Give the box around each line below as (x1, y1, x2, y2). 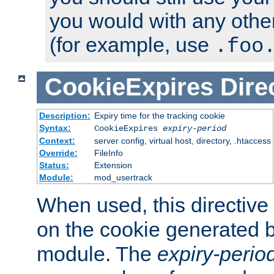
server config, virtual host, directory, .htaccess (94, 136, 271, 146)
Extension (94, 160, 132, 171)
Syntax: (39, 123, 71, 133)
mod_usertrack (94, 172, 152, 183)
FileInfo (94, 148, 123, 158)
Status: (39, 160, 69, 171)
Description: (39, 111, 91, 121)
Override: (39, 148, 78, 158)
